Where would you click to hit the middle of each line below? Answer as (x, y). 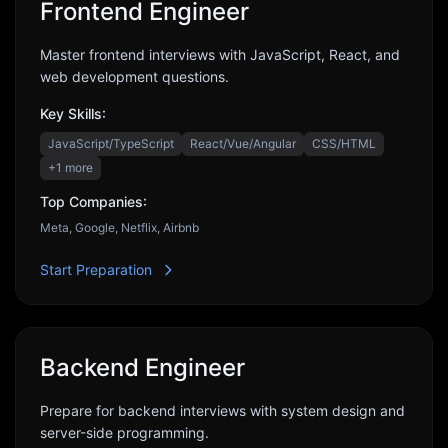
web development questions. (134, 76)
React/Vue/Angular (243, 143)
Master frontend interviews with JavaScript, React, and (220, 54)
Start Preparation (96, 269)
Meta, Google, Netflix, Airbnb (119, 227)
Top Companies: (93, 201)
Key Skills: (73, 113)
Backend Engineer (142, 367)
